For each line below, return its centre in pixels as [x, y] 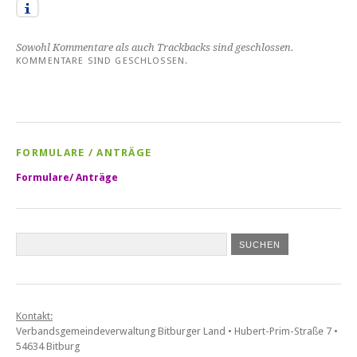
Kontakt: [34, 316]
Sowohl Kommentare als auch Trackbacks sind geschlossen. [155, 48]
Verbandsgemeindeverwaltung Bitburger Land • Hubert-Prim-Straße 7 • [177, 331]
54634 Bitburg [48, 347]
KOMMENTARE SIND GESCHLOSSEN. [102, 61]
